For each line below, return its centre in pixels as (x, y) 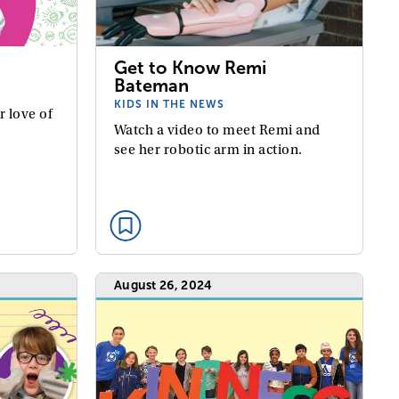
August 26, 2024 (163, 285)
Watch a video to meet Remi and (217, 130)
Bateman (151, 85)
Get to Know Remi (190, 67)
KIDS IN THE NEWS (169, 104)
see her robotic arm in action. (208, 149)
